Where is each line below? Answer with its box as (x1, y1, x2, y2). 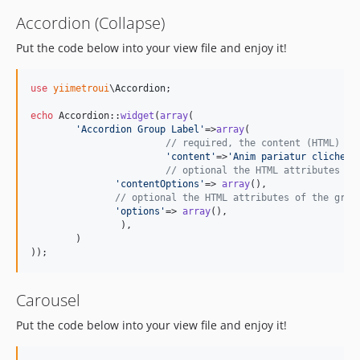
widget (121, 110, 154, 121)
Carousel (16, 289, 80, 311)
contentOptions (121, 178, 199, 190)
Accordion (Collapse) (16, 12, 165, 34)
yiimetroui (53, 83, 109, 94)
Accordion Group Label (81, 124, 199, 135)
